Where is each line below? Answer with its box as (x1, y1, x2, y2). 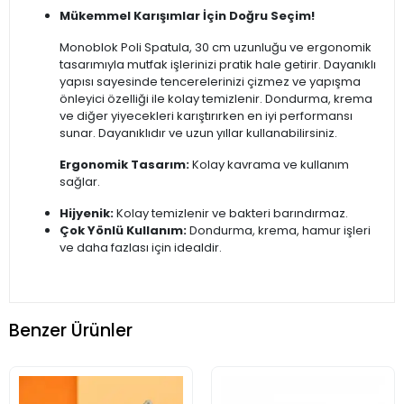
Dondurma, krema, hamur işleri (187, 222, 371, 240)
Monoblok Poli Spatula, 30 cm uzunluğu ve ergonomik (60, 39, 372, 57)
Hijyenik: (60, 205, 114, 223)
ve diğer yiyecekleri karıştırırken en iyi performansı (60, 107, 353, 125)
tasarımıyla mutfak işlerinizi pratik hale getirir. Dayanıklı (60, 56, 376, 74)
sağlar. (60, 173, 100, 191)
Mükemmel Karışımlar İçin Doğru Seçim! (60, 7, 315, 25)
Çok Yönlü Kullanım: (60, 222, 187, 240)
